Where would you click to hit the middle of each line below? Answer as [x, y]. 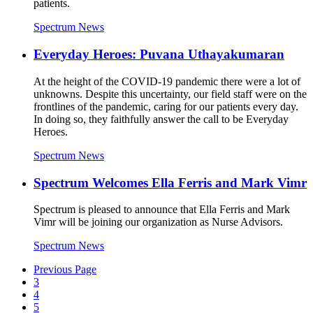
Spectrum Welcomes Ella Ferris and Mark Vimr [170, 182]
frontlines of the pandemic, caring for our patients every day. [166, 106]
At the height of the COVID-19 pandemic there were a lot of [167, 81]
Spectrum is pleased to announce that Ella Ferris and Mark [162, 210]
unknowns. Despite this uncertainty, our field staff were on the [170, 94]
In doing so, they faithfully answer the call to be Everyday [161, 119]
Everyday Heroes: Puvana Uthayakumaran [159, 54]
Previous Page [65, 270]
